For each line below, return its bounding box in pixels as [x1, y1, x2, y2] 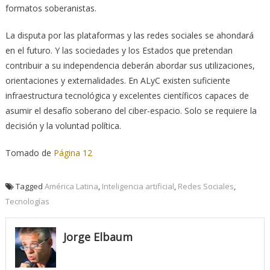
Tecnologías [5, 195, 49, 207]
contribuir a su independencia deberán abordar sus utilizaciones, [5, 59, 255, 71]
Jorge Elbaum [63, 229, 133, 244]
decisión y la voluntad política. [5, 119, 121, 131]
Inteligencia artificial [101, 180, 174, 192]
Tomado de [5, 146, 54, 159]
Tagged [15, 180, 45, 192]
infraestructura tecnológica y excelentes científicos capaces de [5, 89, 249, 101]
